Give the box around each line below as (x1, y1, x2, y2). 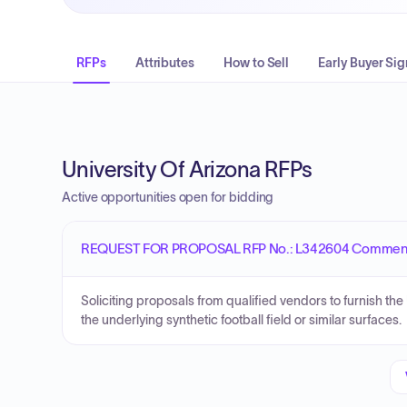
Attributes (134, 55, 195, 70)
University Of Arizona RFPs (62, 157, 313, 182)
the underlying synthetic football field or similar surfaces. (81, 313, 402, 327)
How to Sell (223, 55, 290, 70)
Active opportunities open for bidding (62, 190, 274, 204)
